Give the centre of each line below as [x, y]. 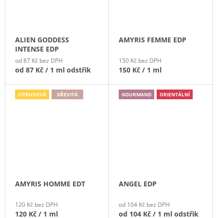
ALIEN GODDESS [42, 40]
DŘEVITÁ [67, 95]
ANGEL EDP [138, 184]
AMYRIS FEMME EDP [153, 40]
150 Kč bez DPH [140, 61]
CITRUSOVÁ [32, 95]
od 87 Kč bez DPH [39, 61]
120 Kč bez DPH [36, 205]
